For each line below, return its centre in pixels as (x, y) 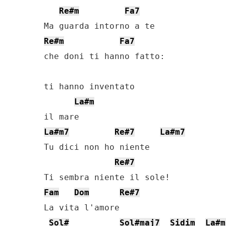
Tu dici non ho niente (97, 147)
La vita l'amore (82, 208)
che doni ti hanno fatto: (104, 56)
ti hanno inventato (89, 87)
